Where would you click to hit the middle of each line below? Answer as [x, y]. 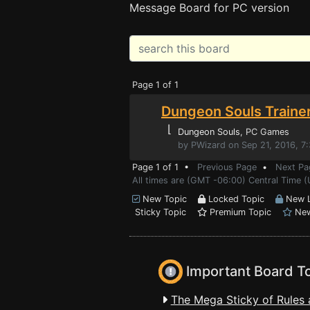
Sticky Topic [165, 212]
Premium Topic [245, 212]
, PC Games [265, 132]
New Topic [169, 199]
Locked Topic [240, 199]
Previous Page [227, 167]
